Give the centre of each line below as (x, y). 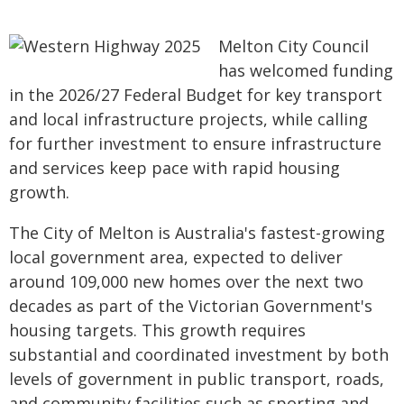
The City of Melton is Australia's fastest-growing (197, 233)
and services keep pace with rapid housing (174, 168)
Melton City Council (294, 46)
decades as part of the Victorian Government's (191, 306)
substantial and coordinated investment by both (199, 354)
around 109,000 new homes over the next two (186, 281)
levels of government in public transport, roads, (197, 379)
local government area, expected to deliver (176, 257)
